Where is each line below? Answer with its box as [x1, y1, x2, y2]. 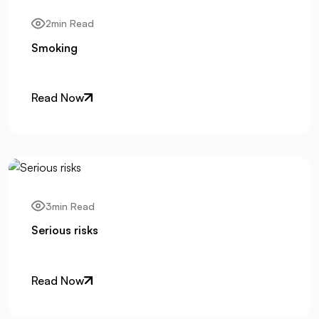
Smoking [31, 40, 78, 55]
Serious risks [31, 223, 98, 238]
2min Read [46, 17, 94, 30]
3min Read [46, 199, 95, 212]
